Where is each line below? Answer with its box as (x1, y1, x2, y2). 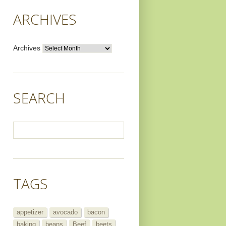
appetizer (17, 208, 43, 216)
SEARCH (13, 88, 65, 108)
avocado (53, 208, 78, 216)
